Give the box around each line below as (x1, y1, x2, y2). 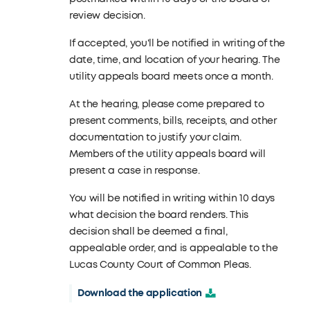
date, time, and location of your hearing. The (69, 53, 280, 66)
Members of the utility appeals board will (69, 147, 266, 161)
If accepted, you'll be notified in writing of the (69, 37, 286, 50)
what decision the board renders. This (69, 208, 248, 221)
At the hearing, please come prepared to (69, 98, 264, 111)
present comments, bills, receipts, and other (69, 114, 277, 127)
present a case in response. (69, 164, 200, 177)
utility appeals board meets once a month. (69, 70, 273, 83)
